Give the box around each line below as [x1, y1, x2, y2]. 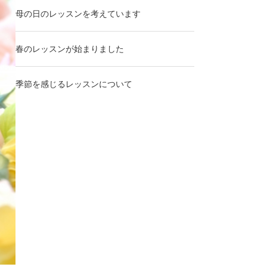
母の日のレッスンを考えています [15, 9, 141, 18]
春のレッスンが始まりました [15, 44, 124, 54]
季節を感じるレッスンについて [15, 79, 132, 89]
